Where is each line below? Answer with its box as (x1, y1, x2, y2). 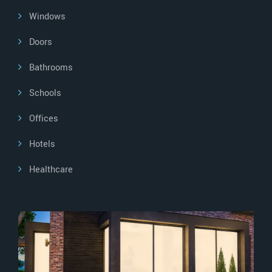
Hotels (29, 138, 55, 151)
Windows (29, 10, 66, 24)
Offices (29, 112, 58, 126)
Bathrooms (29, 61, 73, 75)
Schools (29, 87, 61, 100)
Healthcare (29, 163, 73, 177)
